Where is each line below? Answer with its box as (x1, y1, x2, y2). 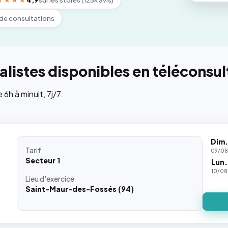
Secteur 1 (25, 156, 61, 165)
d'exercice (40, 174, 75, 183)
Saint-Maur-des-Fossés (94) (25, 184, 134, 193)
